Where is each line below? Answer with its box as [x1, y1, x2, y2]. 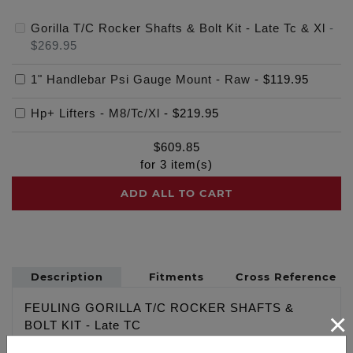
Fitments [148, 269, 204, 283]
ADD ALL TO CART [121, 186, 232, 199]
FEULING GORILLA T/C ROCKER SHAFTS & [24, 301, 294, 314]
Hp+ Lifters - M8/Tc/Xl [31, 106, 160, 120]
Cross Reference [236, 269, 337, 283]
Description [30, 269, 103, 283]
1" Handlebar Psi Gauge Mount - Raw [31, 72, 251, 86]
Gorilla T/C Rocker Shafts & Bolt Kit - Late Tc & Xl [31, 21, 325, 35]
